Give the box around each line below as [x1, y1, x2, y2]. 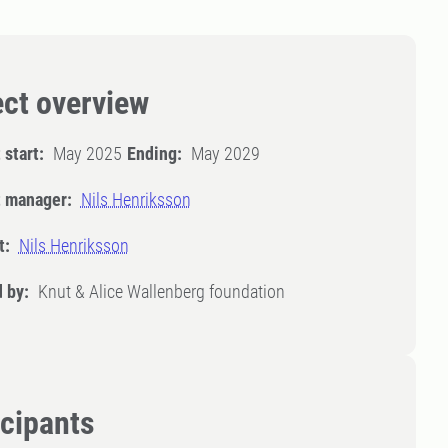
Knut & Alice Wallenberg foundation [37, 281, 285, 303]
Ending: [126, 143, 182, 165]
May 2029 [190, 143, 260, 165]
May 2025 [52, 143, 122, 165]
